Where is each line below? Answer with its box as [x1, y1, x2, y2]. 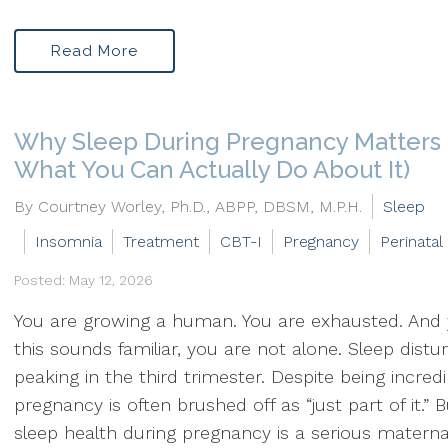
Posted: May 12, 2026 [14, 272, 153, 288]
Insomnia [35, 232, 102, 251]
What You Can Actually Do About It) [14, 155, 410, 184]
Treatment [123, 232, 199, 251]
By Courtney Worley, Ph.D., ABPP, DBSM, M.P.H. [14, 197, 362, 216]
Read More [51, 42, 138, 60]
